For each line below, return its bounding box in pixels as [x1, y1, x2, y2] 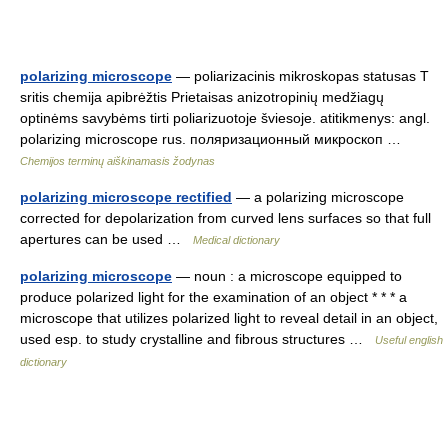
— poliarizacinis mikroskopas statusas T [172, 68, 429, 84]
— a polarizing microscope [232, 189, 404, 205]
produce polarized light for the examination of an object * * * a [20, 289, 407, 305]
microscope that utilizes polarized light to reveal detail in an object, [20, 310, 438, 326]
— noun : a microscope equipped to [172, 268, 402, 284]
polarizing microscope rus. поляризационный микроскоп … [20, 131, 409, 147]
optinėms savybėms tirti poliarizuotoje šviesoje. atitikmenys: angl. [20, 110, 430, 126]
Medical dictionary [193, 234, 280, 246]
